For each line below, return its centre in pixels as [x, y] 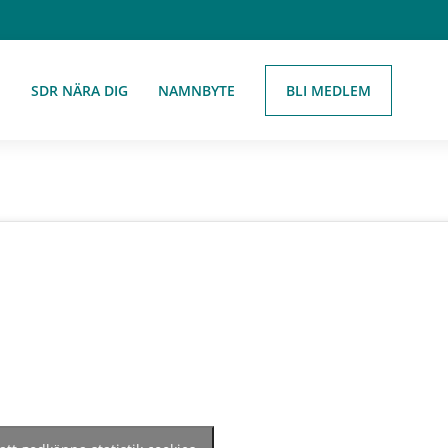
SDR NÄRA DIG [79, 90]
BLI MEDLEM [328, 90]
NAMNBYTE [196, 90]
